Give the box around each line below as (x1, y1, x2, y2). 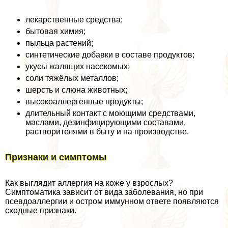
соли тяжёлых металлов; (25, 73, 119, 82)
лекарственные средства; (25, 15, 123, 24)
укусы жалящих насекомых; (25, 62, 130, 71)
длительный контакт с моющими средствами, (25, 108, 195, 118)
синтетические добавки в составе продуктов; (25, 50, 194, 59)
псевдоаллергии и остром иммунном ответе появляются (5, 196, 219, 206)
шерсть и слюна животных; (25, 85, 127, 94)
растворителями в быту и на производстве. (25, 127, 189, 136)
